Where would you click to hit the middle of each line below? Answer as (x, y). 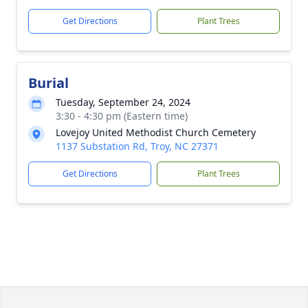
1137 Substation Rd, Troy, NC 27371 (137, 146)
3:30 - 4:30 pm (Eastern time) (122, 116)
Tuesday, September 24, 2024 (123, 102)
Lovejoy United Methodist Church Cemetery (156, 132)
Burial (48, 83)
